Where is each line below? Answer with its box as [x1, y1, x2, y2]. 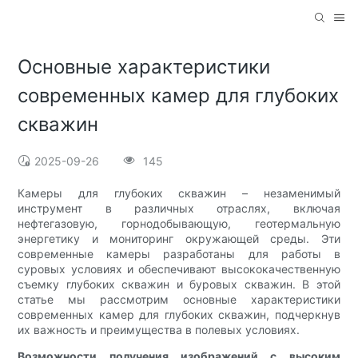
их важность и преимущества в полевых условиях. [18, 323, 300, 337]
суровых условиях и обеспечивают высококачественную [18, 262, 340, 276]
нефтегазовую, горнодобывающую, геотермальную [18, 217, 340, 231]
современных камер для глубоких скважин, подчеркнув [18, 308, 340, 322]
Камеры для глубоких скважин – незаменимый [18, 186, 340, 201]
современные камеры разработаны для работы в [18, 247, 340, 261]
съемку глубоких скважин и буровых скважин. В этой [18, 277, 340, 292]
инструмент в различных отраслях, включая [18, 201, 340, 216]
